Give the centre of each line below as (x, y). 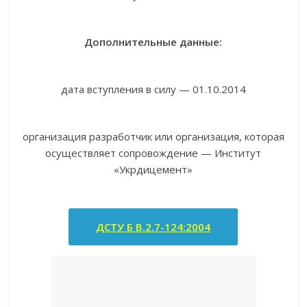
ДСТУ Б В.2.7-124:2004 (153, 227)
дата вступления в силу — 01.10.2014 (153, 89)
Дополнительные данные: (153, 42)
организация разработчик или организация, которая (153, 136)
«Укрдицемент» (153, 169)
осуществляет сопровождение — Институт (153, 153)
